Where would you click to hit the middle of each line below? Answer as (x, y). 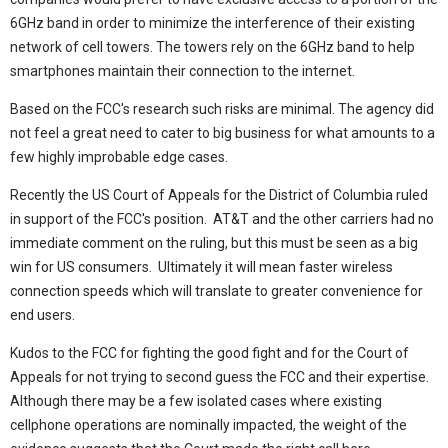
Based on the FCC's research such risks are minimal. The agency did (222, 109)
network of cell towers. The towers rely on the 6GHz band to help (212, 47)
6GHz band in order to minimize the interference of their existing (212, 23)
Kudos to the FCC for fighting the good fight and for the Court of (209, 353)
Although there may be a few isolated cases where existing (196, 401)
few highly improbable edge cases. (119, 157)
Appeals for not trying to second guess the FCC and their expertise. (221, 377)
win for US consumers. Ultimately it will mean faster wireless (201, 267)
